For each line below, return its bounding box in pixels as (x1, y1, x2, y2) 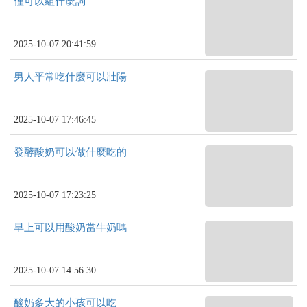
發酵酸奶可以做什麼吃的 (14, 147, 127, 158)
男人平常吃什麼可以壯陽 (14, 71, 127, 82)
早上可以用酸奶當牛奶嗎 (14, 222, 127, 233)
